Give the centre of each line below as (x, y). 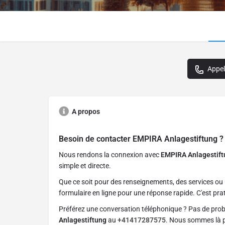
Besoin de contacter (96, 139)
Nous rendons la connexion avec (110, 155)
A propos (86, 112)
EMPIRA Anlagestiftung (175, 139)
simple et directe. (85, 166)
